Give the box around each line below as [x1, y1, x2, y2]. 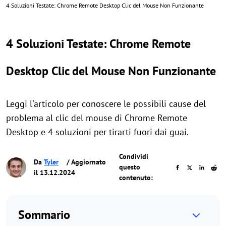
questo [119, 162, 141, 172]
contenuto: [119, 173, 153, 182]
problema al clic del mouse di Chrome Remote [6, 112, 187, 124]
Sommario [18, 207, 70, 222]
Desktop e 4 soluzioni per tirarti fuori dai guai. [6, 126, 189, 138]
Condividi [119, 152, 149, 161]
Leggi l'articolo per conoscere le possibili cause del [6, 98, 206, 109]
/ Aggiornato [65, 157, 106, 166]
